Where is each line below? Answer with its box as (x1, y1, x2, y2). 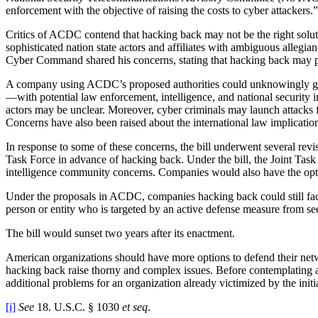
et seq (122, 300, 148, 313)
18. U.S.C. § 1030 (34, 300, 122, 313)
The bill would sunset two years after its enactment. (6, 226, 235, 239)
